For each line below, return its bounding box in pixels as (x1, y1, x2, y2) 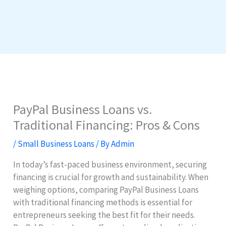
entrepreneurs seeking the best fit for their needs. (13, 209, 196, 220)
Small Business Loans (18, 138, 95, 149)
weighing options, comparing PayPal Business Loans (13, 184, 199, 195)
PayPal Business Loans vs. (13, 100, 153, 118)
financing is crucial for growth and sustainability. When (13, 171, 209, 183)
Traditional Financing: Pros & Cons (13, 116, 200, 133)
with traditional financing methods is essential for (13, 196, 193, 208)
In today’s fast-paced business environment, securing (13, 158, 207, 170)
